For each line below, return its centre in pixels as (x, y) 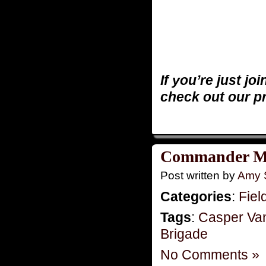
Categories (196, 196)
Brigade (184, 234)
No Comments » (210, 254)
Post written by (199, 175)
